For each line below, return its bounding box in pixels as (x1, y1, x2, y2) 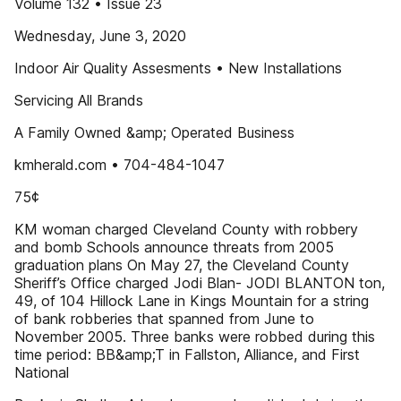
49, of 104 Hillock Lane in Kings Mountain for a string (14, 292, 369, 310)
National (14, 363, 69, 381)
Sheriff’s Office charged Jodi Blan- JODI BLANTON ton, (14, 274, 385, 292)
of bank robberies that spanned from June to (14, 310, 314, 328)
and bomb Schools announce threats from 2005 (14, 238, 334, 256)
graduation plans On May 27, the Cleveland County (14, 256, 349, 274)
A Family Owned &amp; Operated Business (14, 124, 294, 141)
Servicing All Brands (14, 91, 143, 109)
